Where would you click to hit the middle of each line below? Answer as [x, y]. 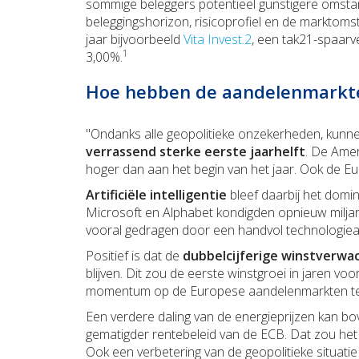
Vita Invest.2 [218, 40]
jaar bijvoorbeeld [135, 40]
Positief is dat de [134, 256]
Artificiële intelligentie [156, 195]
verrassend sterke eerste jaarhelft [196, 152]
